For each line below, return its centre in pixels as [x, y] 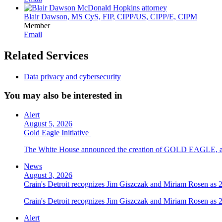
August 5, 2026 [48, 124]
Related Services [46, 55]
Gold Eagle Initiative [57, 133]
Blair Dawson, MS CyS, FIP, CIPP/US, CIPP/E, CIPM [111, 16]
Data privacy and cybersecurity [72, 76]
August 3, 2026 [48, 175]
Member [37, 25]
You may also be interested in [63, 96]
